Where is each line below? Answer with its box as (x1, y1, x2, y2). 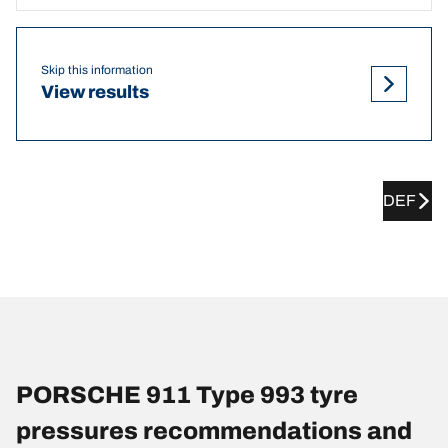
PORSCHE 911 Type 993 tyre (16, 381, 358, 408)
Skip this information (41, 63, 153, 78)
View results (41, 82, 149, 103)
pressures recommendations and (16, 417, 412, 444)
